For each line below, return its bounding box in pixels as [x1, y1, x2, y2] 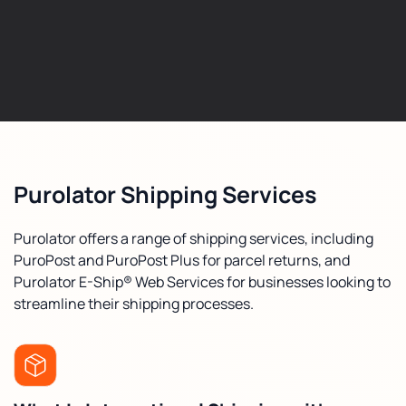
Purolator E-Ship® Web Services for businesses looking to [14, 271, 391, 292]
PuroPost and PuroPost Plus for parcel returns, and [14, 249, 350, 270]
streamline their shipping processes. [14, 293, 254, 314]
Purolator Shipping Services [14, 178, 317, 210]
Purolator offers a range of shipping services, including [14, 227, 373, 248]
